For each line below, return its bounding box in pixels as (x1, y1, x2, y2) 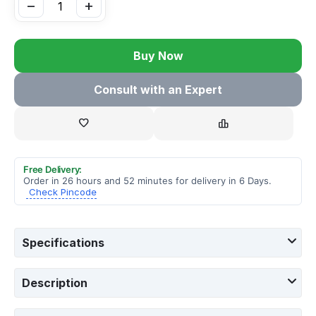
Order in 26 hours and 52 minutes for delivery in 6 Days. (23, 174, 272, 186)
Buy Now (133, 48, 183, 63)
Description (22, 275, 87, 290)
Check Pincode (29, 186, 97, 197)
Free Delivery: (23, 163, 83, 175)
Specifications (22, 235, 104, 250)
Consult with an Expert (94, 82, 222, 97)
